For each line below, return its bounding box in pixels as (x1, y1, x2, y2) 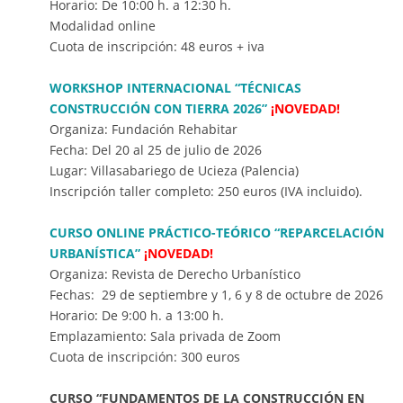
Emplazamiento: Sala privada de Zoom (49, 327, 281, 345)
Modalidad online (49, 17, 156, 35)
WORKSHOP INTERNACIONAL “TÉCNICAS (49, 79, 301, 97)
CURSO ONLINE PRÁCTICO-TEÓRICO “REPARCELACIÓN (49, 224, 384, 242)
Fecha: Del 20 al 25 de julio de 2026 (49, 141, 262, 159)
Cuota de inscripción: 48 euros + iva (49, 38, 264, 56)
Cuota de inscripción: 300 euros (49, 348, 240, 366)
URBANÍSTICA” (49, 245, 144, 263)
